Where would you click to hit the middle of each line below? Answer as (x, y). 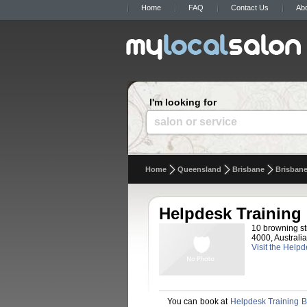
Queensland (199, 169)
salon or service (196, 122)
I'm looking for (183, 102)
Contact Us (250, 8)
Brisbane (248, 169)
